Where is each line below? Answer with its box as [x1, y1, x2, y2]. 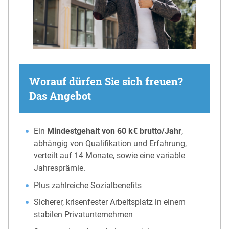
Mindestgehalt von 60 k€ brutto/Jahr [47, 126, 182, 136]
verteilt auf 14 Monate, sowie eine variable [34, 151, 186, 161]
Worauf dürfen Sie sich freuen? [29, 75, 183, 88]
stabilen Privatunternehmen [34, 210, 133, 220]
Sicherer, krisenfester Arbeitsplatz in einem [34, 197, 186, 208]
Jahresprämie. [34, 163, 86, 173]
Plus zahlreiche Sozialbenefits [34, 180, 142, 190]
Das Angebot [29, 89, 91, 103]
